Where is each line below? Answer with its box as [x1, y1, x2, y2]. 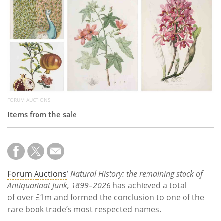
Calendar [7, 21, 53, 36]
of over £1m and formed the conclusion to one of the [7, 192, 204, 203]
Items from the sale [7, 110, 77, 120]
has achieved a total [110, 180, 186, 191]
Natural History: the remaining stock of [70, 168, 203, 180]
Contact [7, 47, 46, 63]
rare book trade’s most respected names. [7, 204, 161, 215]
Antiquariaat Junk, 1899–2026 [7, 180, 110, 191]
